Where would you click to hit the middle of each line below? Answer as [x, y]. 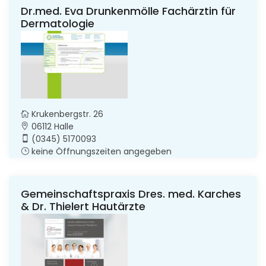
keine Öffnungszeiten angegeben [100, 151]
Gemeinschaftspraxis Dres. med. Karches [131, 194]
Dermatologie [58, 23]
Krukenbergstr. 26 [66, 114]
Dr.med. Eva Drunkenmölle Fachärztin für [128, 11]
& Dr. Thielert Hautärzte [83, 206]
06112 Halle [51, 126]
